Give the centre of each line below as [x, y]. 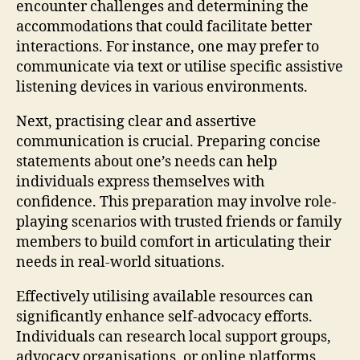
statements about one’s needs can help [147, 162]
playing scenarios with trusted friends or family [179, 222]
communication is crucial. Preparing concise [168, 141]
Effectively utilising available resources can [165, 297]
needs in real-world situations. [121, 262]
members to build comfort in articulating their [174, 242]
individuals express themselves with [140, 182]
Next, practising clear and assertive [136, 121]
